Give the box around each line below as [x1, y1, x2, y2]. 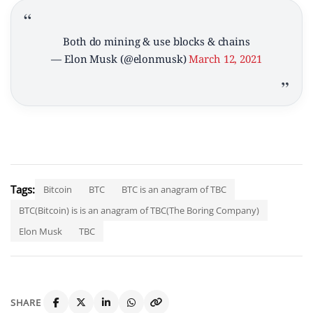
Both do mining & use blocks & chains [63, 34, 250, 49]
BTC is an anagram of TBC [122, 183, 226, 196]
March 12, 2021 [189, 52, 262, 66]
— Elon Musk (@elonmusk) [51, 52, 189, 66]
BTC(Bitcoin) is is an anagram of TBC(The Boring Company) [19, 204, 259, 217]
